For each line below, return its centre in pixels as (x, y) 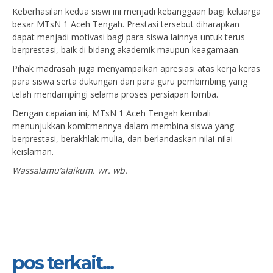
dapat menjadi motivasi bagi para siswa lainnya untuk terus (129, 37)
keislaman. (33, 151)
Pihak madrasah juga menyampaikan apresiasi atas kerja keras (136, 69)
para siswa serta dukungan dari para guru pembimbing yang (130, 81)
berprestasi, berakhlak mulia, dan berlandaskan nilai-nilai (122, 139)
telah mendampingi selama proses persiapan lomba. (115, 94)
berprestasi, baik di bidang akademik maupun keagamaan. (126, 50)
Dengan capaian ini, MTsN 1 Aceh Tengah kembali (112, 113)
